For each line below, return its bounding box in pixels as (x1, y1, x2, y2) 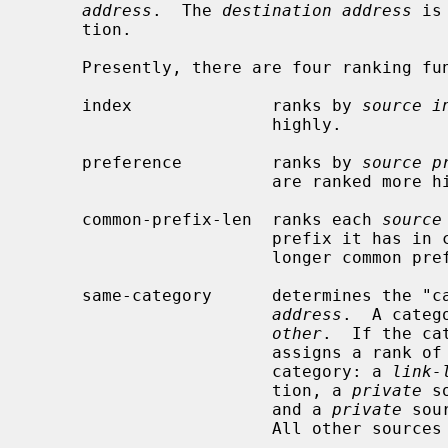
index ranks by (82, 95, 362, 115)
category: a (272, 361, 392, 381)
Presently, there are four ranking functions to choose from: (32, 57, 82, 77)
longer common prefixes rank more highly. (32, 247, 272, 267)
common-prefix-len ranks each (82, 209, 382, 229)
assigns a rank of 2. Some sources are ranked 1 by (32, 342, 272, 362)
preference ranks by (82, 152, 362, 172)
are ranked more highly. (32, 171, 272, 191)
